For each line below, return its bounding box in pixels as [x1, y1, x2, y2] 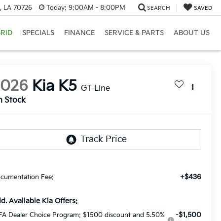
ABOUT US [173, 29, 210, 37]
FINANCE [64, 29, 95, 37]
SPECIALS [22, 29, 54, 37]
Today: [46, 3, 67, 12]
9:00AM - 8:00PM [66, 3, 125, 12]
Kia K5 [32, 77, 77, 96]
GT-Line [81, 84, 110, 94]
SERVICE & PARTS [104, 29, 164, 37]
